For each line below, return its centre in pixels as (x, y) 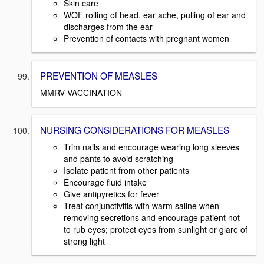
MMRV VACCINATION (81, 93)
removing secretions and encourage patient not (152, 217)
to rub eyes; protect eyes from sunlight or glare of (156, 229)
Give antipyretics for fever (111, 194)
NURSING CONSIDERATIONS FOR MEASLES (135, 130)
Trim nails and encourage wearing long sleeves (151, 146)
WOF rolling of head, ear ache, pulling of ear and (155, 15)
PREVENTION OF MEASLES (99, 76)
